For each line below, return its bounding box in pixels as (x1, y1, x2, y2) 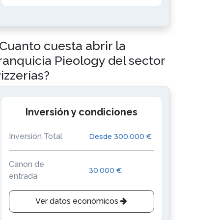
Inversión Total (9, 132, 62, 141)
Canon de (9, 160, 44, 169)
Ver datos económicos (35, 196, 121, 206)
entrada (9, 171, 37, 181)
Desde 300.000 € (88, 132, 152, 141)
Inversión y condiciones (25, 106, 137, 118)
